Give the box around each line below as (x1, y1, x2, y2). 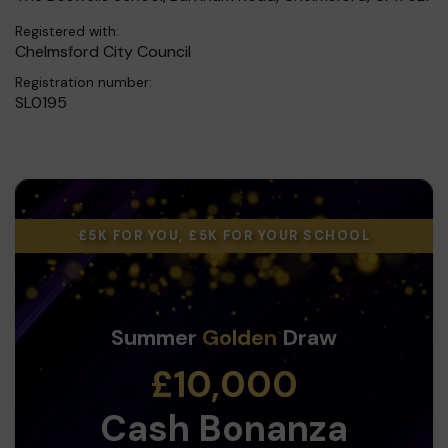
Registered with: (15, 22, 119, 40)
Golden (202, 322, 277, 352)
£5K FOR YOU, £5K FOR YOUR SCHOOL (77, 226, 371, 244)
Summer (111, 322, 202, 352)
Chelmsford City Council (15, 40, 191, 62)
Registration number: (15, 73, 152, 91)
